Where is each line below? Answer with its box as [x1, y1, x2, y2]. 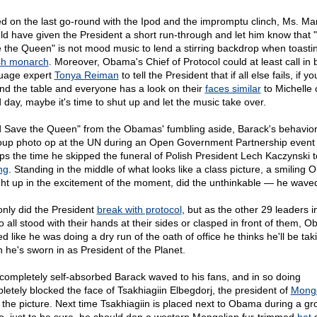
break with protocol [96, 204, 182, 215]
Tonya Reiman [54, 69, 119, 81]
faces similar [204, 83, 261, 94]
